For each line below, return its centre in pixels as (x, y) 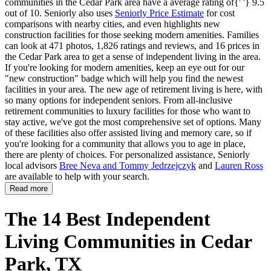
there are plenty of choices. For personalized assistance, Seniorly (127, 155)
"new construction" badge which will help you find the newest (124, 79)
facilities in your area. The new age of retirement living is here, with (134, 90)
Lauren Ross (239, 166)
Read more (29, 189)
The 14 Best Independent (108, 219)
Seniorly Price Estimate (159, 13)
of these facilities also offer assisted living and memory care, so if (128, 133)
